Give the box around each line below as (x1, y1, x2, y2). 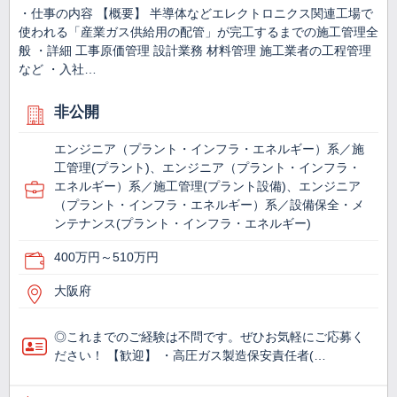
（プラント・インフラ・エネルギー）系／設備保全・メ (54, 198, 364, 213)
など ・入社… (19, 62, 97, 77)
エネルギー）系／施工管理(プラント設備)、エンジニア (54, 179, 361, 194)
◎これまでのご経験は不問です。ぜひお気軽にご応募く (54, 330, 364, 345)
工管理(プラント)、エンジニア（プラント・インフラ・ (54, 160, 361, 175)
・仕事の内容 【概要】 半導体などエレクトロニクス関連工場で (19, 6, 373, 21)
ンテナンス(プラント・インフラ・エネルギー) (54, 216, 311, 231)
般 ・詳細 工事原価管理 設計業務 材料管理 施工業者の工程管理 (19, 43, 371, 58)
